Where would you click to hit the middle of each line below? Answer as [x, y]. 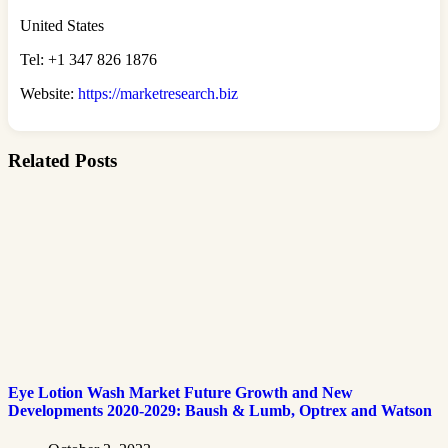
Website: [49, 93]
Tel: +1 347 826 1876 [88, 59]
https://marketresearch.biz [158, 93]
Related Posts [62, 160]
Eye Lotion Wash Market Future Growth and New [180, 392]
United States [62, 25]
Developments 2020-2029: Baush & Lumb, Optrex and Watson [220, 410]
